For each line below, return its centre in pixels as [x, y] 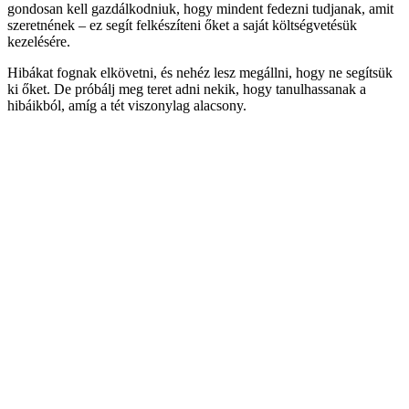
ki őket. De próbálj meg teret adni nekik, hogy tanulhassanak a [187, 89]
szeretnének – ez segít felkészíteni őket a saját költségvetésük [182, 26]
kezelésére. [39, 42]
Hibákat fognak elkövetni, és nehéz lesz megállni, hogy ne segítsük [200, 73]
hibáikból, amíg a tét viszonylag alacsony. [127, 106]
